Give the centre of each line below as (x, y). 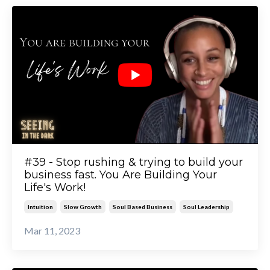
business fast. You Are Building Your (121, 175)
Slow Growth (83, 207)
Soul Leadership (206, 207)
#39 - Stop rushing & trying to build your (133, 162)
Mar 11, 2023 (52, 231)
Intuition (40, 207)
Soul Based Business (143, 207)
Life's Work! (55, 188)
